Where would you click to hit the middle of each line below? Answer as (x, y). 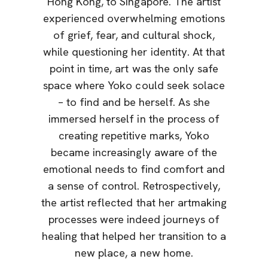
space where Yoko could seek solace (134, 86)
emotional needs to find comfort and (134, 170)
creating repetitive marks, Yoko (134, 136)
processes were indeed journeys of (134, 220)
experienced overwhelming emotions (134, 19)
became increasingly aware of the (134, 153)
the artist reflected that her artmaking (134, 203)
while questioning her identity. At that (134, 52)
